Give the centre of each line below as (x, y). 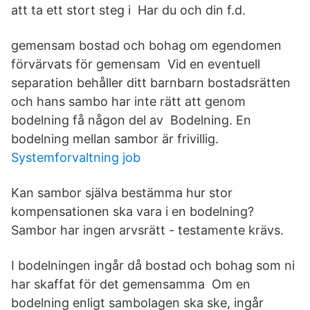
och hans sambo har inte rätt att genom (128, 101)
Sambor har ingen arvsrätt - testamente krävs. (147, 230)
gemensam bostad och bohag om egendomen (146, 45)
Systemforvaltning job (76, 157)
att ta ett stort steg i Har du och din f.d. (128, 10)
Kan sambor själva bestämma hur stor (122, 193)
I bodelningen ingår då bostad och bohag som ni (153, 265)
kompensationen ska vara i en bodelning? (133, 211)
